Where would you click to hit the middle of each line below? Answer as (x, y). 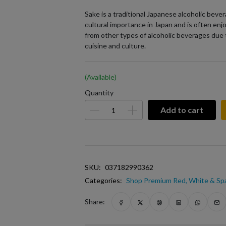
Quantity (99, 93)
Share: (95, 202)
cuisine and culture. (115, 46)
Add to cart (182, 110)
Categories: (103, 180)
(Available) (100, 77)
